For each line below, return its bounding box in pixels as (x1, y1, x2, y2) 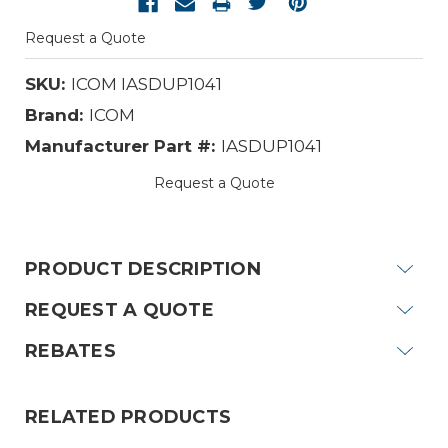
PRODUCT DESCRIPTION (25, 257, 261, 280)
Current (223, 193, 284, 212)
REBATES (25, 339, 116, 362)
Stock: (223, 214, 273, 233)
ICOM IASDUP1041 (70, 73, 222, 94)
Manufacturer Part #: (25, 135, 215, 156)
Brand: (25, 104, 83, 125)
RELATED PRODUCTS (25, 406, 231, 429)
